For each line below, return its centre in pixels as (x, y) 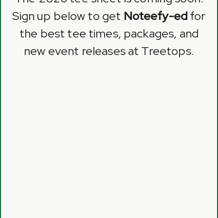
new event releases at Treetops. (109, 51)
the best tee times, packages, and (109, 34)
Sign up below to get (68, 16)
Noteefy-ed (155, 16)
